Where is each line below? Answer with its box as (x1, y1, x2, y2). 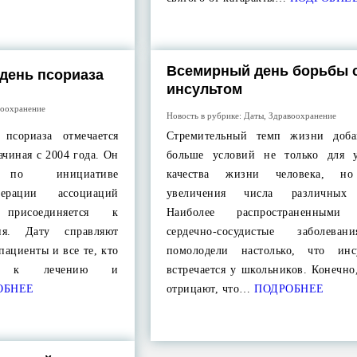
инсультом (166, 81, 242, 97)
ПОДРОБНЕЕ (250, 283, 324, 295)
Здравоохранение (268, 111, 336, 120)
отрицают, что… (166, 283, 251, 295)
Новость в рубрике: (166, 111, 244, 120)
